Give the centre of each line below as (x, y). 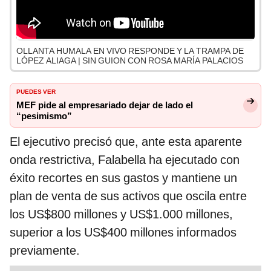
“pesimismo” (44, 116)
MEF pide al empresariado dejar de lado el (105, 106)
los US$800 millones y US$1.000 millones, (121, 214)
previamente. (45, 251)
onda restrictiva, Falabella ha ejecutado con (125, 160)
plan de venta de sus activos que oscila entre (128, 196)
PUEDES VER (36, 91)
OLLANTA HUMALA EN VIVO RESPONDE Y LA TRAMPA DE (130, 51)
